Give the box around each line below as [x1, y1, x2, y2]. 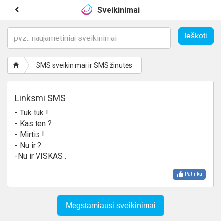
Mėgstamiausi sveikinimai [65, 201, 156, 210]
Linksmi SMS [15, 93, 66, 103]
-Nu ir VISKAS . [15, 151, 66, 161]
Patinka [184, 171, 202, 177]
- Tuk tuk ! [15, 108, 48, 117]
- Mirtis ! [15, 130, 44, 139]
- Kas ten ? [15, 119, 52, 128]
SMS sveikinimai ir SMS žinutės [36, 61, 132, 69]
